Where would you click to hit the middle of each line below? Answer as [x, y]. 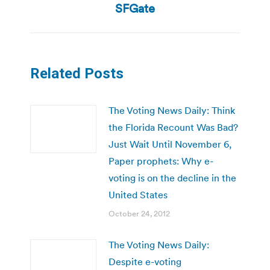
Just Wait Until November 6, [170, 144]
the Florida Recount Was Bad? [173, 127]
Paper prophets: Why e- [161, 161]
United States [138, 194]
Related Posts [77, 73]
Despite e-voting [145, 261]
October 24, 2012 [139, 213]
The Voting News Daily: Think [172, 110]
